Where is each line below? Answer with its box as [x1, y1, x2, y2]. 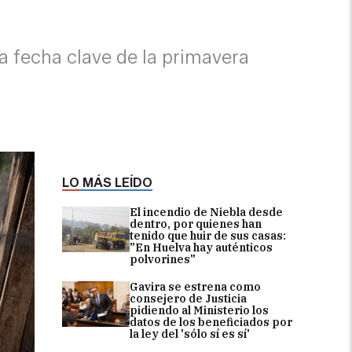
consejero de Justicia [130, 291, 247, 306]
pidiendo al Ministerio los [130, 302, 269, 317]
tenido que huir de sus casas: [130, 228, 286, 243]
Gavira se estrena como [130, 279, 261, 294]
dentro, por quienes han [130, 216, 262, 231]
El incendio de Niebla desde [130, 204, 283, 219]
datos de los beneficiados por [130, 314, 292, 329]
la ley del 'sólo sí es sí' [130, 326, 250, 341]
